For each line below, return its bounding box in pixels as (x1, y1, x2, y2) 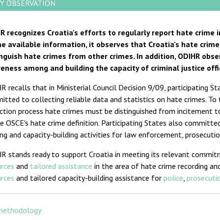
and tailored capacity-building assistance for (14, 173, 164, 183)
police (164, 173, 184, 183)
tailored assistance (30, 161, 93, 171)
